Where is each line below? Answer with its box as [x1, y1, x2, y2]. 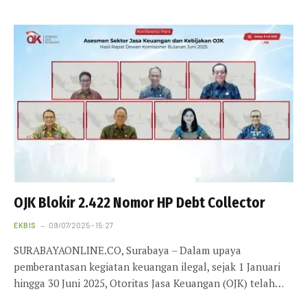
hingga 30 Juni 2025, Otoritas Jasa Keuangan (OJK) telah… [14, 275, 284, 290]
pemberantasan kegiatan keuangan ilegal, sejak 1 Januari [14, 259, 280, 273]
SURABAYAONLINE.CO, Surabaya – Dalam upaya [14, 243, 241, 257]
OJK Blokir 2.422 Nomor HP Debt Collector [14, 193, 265, 212]
